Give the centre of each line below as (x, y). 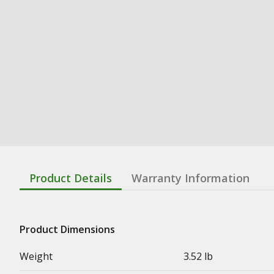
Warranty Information (191, 178)
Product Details (71, 178)
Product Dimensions (67, 229)
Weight (36, 256)
